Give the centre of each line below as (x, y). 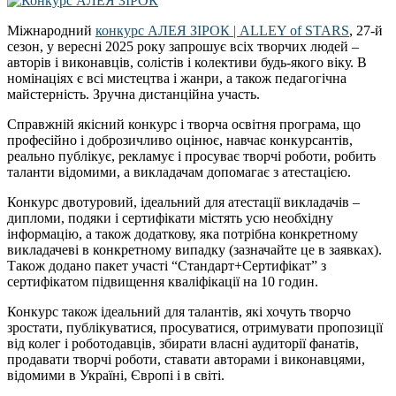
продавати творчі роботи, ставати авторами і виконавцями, (186, 360)
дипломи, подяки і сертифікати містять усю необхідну (170, 218)
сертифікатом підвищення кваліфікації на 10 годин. (163, 282)
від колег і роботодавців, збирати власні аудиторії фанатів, (183, 344)
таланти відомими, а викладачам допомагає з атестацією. (179, 172)
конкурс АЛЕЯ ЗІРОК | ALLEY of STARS (222, 31)
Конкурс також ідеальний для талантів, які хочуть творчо (179, 312)
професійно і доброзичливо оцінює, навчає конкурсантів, (180, 141)
